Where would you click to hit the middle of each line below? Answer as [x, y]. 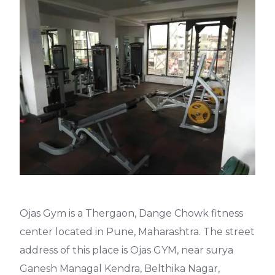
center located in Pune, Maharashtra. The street [137, 232]
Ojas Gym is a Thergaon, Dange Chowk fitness [131, 213]
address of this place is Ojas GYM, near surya [126, 250]
